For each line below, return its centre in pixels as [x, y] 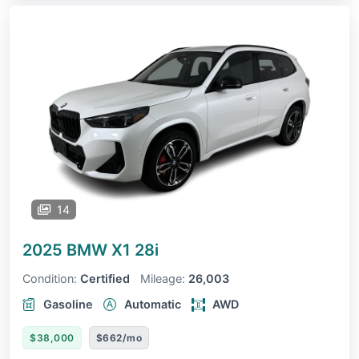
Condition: [50, 279]
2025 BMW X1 [79, 250]
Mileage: [163, 279]
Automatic [153, 305]
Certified [105, 279]
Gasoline [68, 305]
